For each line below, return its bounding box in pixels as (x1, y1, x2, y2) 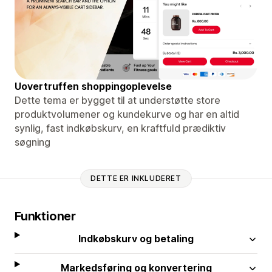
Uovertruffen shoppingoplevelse (15, 80, 172, 92)
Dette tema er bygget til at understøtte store (15, 93, 220, 106)
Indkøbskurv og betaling (78, 232, 194, 245)
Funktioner (15, 208, 76, 223)
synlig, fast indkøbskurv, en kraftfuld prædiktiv (15, 121, 226, 134)
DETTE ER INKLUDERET (90, 174, 182, 183)
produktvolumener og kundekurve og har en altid (15, 107, 239, 120)
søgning (15, 135, 50, 148)
